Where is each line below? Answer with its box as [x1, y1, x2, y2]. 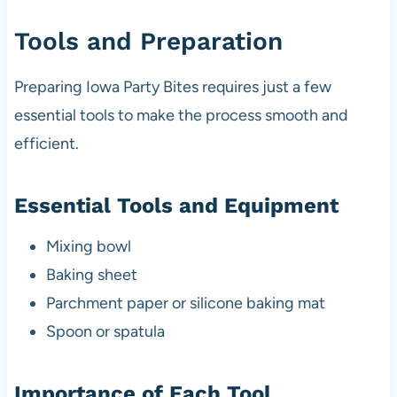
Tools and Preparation [13, 27, 283, 57]
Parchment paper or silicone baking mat [45, 293, 325, 314]
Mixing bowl [45, 237, 131, 257]
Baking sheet [45, 265, 137, 285]
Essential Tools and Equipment [13, 193, 339, 219]
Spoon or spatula [45, 322, 165, 342]
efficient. [13, 134, 79, 154]
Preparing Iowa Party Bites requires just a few [13, 77, 331, 97]
